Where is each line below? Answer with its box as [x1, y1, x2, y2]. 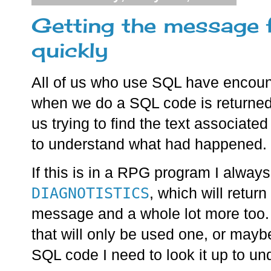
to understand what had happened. [31, 136, 267, 153]
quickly [31, 38, 108, 62]
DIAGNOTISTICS [31, 184, 149, 203]
